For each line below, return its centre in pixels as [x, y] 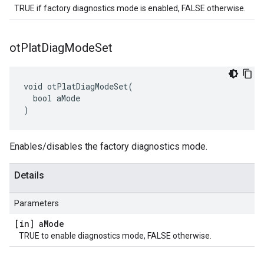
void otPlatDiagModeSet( [78, 86]
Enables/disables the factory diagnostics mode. [108, 146]
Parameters [37, 203]
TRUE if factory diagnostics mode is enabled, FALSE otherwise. [130, 8]
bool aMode [52, 98]
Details [29, 175]
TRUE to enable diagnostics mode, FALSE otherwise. [115, 236]
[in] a [29, 224]
